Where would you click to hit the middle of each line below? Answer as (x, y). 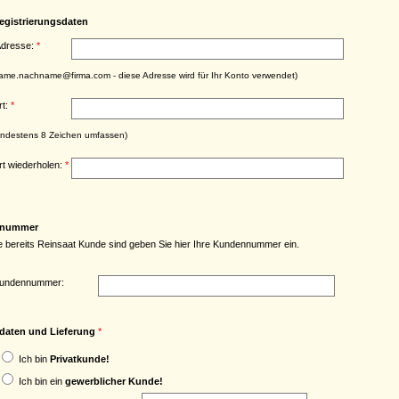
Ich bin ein (42, 381)
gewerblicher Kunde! (114, 381)
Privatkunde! (80, 358)
